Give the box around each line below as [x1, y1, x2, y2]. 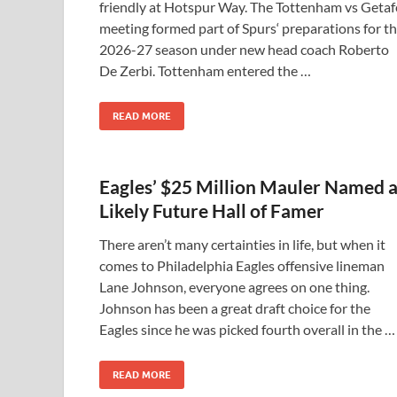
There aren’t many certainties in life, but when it [99, 236, 385, 253]
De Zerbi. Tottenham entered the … [99, 62, 311, 79]
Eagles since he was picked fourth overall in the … [99, 321, 395, 338]
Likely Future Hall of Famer [99, 199, 324, 222]
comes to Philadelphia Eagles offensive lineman [99, 257, 385, 274]
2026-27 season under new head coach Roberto [99, 41, 389, 58]
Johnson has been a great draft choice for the [99, 300, 370, 316]
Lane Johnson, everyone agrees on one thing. [99, 278, 370, 295]
